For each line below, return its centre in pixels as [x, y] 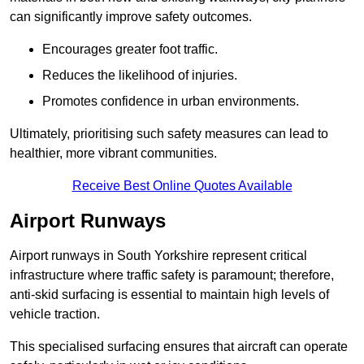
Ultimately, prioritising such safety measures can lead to [169, 134]
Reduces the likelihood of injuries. [140, 76]
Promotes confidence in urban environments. [171, 102]
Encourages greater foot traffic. [130, 50]
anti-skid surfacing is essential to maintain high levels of [169, 295]
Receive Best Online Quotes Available [182, 186]
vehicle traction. [55, 314]
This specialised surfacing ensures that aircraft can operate [179, 347]
